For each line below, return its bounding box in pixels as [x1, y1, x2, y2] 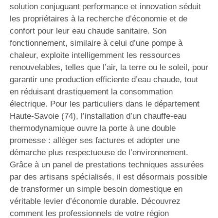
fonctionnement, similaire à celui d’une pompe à [10, 38, 182, 48]
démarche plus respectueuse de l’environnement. [10, 148, 188, 157]
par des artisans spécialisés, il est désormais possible [10, 172, 207, 182]
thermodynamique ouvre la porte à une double [10, 124, 176, 133]
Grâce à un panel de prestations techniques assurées [10, 160, 204, 169]
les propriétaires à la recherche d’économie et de [10, 14, 187, 23]
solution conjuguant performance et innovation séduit [10, 2, 201, 11]
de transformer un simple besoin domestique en [10, 184, 182, 194]
